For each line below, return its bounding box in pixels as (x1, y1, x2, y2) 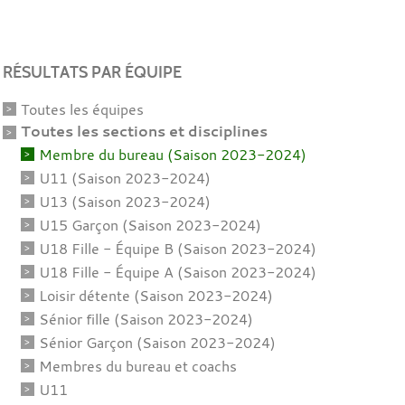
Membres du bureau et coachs (38, 355, 237, 376)
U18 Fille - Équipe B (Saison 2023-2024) (38, 238, 316, 259)
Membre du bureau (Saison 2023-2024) (38, 144, 306, 165)
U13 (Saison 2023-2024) (38, 191, 211, 212)
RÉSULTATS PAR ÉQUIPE (2, 61, 182, 82)
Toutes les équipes (20, 99, 144, 119)
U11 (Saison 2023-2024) (38, 167, 211, 188)
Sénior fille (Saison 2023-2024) (38, 308, 253, 329)
